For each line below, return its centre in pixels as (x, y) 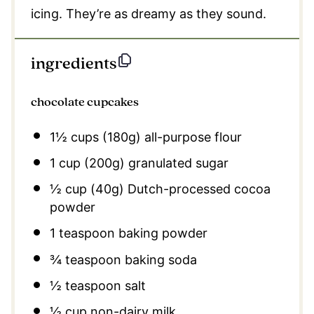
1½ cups (74, 137)
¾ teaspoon (85, 259)
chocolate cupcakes (84, 102)
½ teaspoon (85, 285)
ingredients (73, 63)
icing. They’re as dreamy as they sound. (148, 13)
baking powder (161, 233)
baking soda (159, 259)
